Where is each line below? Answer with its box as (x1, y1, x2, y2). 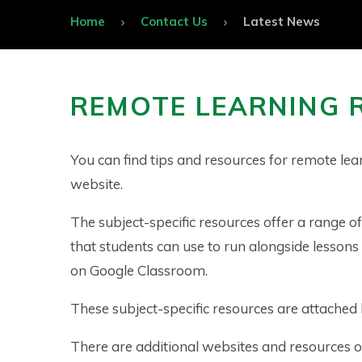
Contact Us (141, 13, 208, 29)
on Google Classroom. (70, 261, 208, 279)
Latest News (243, 13, 320, 29)
